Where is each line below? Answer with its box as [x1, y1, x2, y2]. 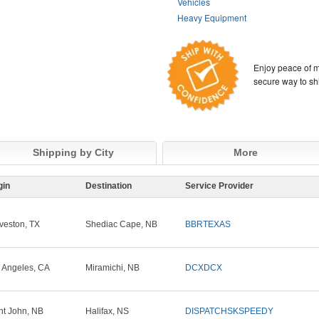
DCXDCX [185, 263, 222, 273]
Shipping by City [33, 147, 114, 159]
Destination [85, 181, 132, 192]
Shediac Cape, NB [85, 219, 157, 230]
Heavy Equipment [177, 11, 247, 23]
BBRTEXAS [185, 219, 231, 230]
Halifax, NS [85, 306, 129, 317]
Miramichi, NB [85, 263, 140, 273]
